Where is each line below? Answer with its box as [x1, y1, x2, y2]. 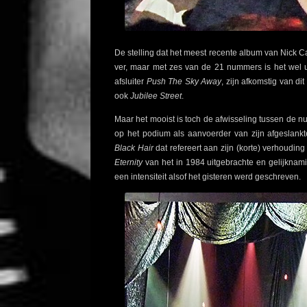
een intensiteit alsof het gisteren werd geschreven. [114, 172, 301, 182]
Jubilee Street [128, 91, 182, 101]
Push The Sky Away [146, 77, 222, 87]
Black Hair [114, 143, 153, 153]
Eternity [114, 158, 143, 168]
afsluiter [114, 77, 147, 87]
